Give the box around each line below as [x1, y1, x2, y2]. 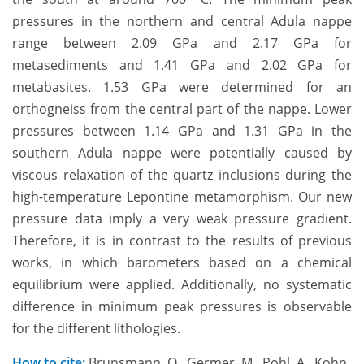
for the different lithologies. [12, 318, 180, 337]
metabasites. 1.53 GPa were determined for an [12, 77, 352, 96]
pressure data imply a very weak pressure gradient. [12, 209, 352, 227]
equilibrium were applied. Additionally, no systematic [12, 275, 352, 293]
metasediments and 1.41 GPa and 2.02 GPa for [12, 55, 352, 74]
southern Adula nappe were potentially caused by [12, 143, 352, 162]
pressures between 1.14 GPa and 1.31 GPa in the [12, 121, 352, 140]
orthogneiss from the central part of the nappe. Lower [12, 99, 352, 118]
